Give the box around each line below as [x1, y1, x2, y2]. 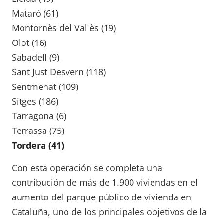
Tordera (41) [12, 139, 64, 152]
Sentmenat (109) [12, 81, 78, 93]
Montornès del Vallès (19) [12, 22, 116, 34]
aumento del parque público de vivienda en [12, 191, 191, 203]
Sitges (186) [12, 95, 58, 108]
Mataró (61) [12, 7, 58, 20]
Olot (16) [12, 37, 46, 49]
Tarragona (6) [12, 110, 66, 122]
